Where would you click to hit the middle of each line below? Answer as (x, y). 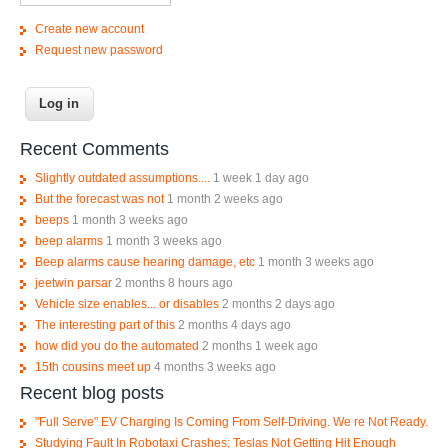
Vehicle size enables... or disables (126, 303)
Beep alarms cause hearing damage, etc (144, 261)
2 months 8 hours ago (173, 282)
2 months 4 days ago (234, 324)
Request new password (98, 49)
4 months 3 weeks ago (214, 366)
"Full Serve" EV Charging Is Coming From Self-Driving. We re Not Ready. (231, 421)
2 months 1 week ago (259, 345)
